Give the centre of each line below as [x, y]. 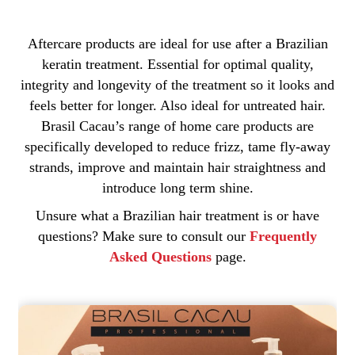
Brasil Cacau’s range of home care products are [177, 126]
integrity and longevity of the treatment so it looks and [177, 84]
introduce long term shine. [177, 187]
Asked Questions [160, 257]
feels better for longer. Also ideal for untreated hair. [177, 105]
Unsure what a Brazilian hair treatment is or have [177, 216]
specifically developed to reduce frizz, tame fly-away [177, 146]
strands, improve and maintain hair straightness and [177, 167]
